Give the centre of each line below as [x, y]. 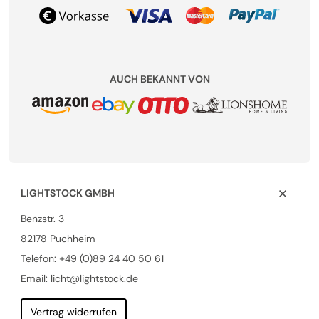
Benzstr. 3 [42, 219]
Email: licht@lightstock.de [79, 279]
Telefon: [40, 259]
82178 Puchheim [58, 239]
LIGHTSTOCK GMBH [67, 193]
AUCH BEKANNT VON [159, 79]
